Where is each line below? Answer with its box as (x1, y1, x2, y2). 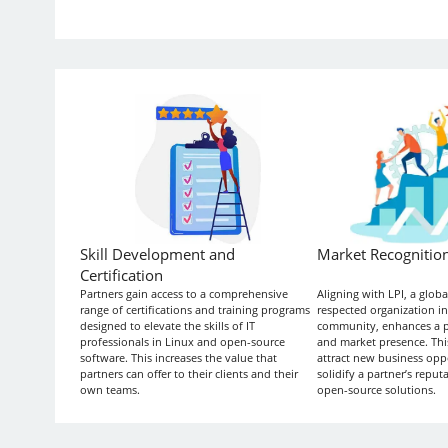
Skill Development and (79, 243, 235, 265)
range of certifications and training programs (79, 301, 310, 317)
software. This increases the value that (79, 349, 277, 365)
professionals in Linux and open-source (79, 333, 285, 349)
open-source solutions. (316, 381, 436, 397)
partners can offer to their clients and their (79, 365, 298, 381)
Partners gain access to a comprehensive (79, 285, 288, 301)
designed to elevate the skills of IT (79, 317, 255, 333)
